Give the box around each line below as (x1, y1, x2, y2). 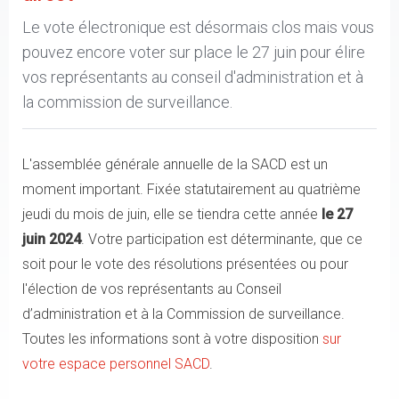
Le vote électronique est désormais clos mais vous (22, 18, 374, 37)
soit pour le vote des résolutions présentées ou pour (22, 256, 348, 273)
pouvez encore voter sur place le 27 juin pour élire (22, 43, 365, 61)
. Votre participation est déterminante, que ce (81, 231, 362, 248)
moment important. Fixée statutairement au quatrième (22, 181, 361, 198)
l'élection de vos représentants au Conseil (22, 281, 281, 297)
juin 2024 (22, 231, 81, 248)
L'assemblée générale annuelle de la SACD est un (22, 156, 328, 173)
